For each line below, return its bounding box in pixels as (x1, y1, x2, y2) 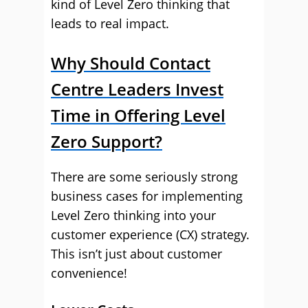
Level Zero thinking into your (51, 207, 216, 223)
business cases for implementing (51, 188, 243, 204)
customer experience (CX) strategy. (51, 226, 250, 243)
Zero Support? (51, 130, 162, 153)
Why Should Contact (51, 52, 210, 74)
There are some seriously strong (51, 168, 238, 185)
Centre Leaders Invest (51, 78, 223, 100)
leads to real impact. (51, 15, 169, 32)
